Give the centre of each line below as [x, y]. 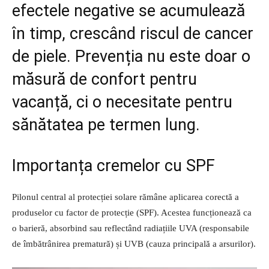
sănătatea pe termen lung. [106, 125]
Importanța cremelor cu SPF [113, 166]
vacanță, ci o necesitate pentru [122, 102]
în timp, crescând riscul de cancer [133, 34]
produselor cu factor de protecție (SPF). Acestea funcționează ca [132, 213]
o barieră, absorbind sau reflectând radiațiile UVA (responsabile [131, 228]
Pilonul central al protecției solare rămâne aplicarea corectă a [125, 197]
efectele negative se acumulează [128, 11]
